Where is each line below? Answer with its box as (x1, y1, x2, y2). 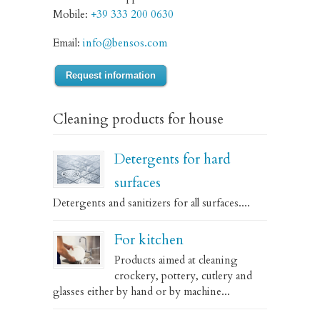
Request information (66, 70, 156, 81)
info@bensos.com (83, 36, 167, 50)
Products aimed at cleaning (114, 253, 238, 267)
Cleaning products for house (53, 110, 224, 129)
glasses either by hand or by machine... (53, 284, 230, 299)
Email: (53, 36, 83, 50)
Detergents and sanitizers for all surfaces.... (53, 196, 250, 210)
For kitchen (114, 231, 184, 249)
